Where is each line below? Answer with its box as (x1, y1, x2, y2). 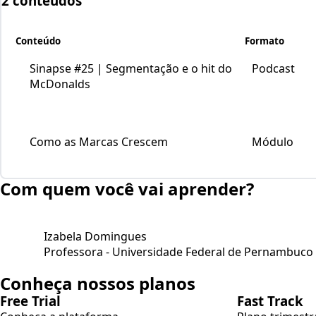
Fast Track (237, 291, 303, 310)
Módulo (252, 133, 293, 150)
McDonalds (30, 75, 90, 92)
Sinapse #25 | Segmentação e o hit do (30, 60, 232, 76)
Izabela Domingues (44, 228, 147, 244)
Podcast (252, 60, 295, 76)
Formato (245, 34, 284, 47)
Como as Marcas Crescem (30, 133, 168, 150)
